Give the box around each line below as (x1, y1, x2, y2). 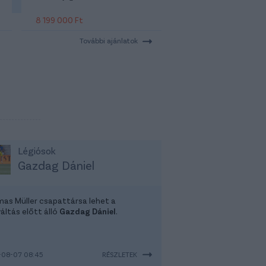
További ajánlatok (80, 36, 138, 45)
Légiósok (17, 144, 56, 156)
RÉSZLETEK (102, 249, 137, 258)
